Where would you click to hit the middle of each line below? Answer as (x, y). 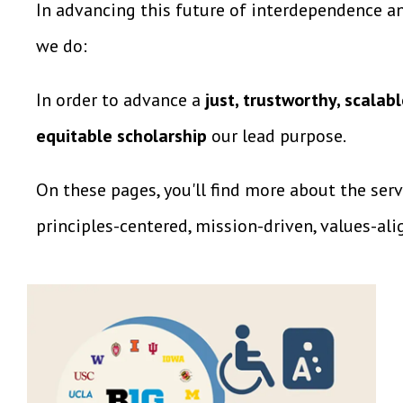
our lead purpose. (277, 135)
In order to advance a (121, 99)
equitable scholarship (121, 135)
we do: (62, 45)
